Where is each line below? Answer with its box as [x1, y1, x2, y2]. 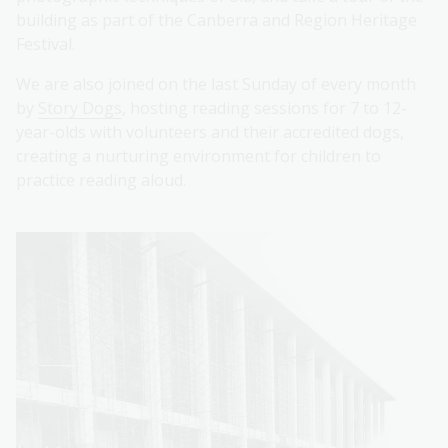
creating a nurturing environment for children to [16, 145, 381, 168]
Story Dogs [38, 97, 122, 120]
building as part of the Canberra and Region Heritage [16, 9, 417, 32]
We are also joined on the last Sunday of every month [16, 73, 416, 96]
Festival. [16, 33, 75, 56]
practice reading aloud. [16, 169, 186, 192]
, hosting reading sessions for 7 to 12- [122, 97, 407, 120]
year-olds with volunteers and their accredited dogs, [16, 121, 404, 144]
